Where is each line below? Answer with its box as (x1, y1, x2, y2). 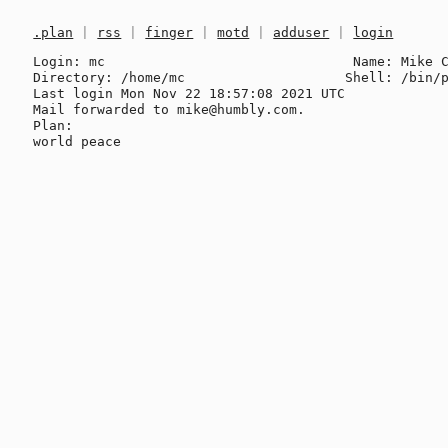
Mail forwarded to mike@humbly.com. (33, 101, 306, 117)
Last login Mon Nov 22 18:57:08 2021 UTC (33, 85, 346, 101)
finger (145, 25, 194, 41)
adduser (273, 25, 330, 41)
